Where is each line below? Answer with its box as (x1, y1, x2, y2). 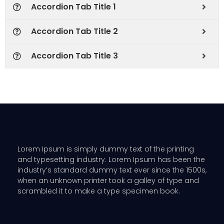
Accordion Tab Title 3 (31, 50, 118, 62)
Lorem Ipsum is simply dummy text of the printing (17, 143, 194, 154)
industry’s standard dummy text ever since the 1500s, (17, 164, 206, 175)
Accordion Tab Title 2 (31, 25, 118, 37)
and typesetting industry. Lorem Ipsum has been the (17, 154, 205, 164)
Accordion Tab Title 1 (31, 1, 116, 13)
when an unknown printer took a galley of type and (17, 175, 199, 185)
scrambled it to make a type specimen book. (17, 185, 180, 196)
